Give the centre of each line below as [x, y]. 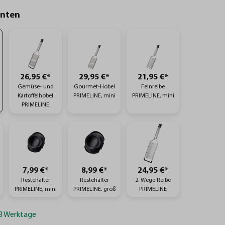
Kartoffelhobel [35, 96]
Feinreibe [153, 87]
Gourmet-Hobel [94, 87]
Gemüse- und [35, 87]
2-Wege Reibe [153, 180]
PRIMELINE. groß [94, 189]
